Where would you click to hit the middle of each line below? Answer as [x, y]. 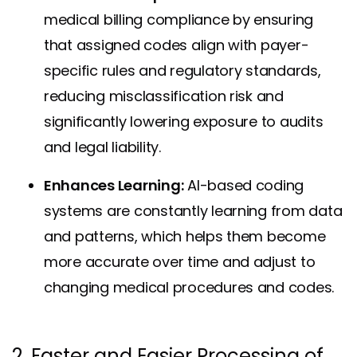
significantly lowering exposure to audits [184, 122]
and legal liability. [102, 147]
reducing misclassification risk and [164, 96]
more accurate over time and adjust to [180, 262]
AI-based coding [244, 186]
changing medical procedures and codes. [189, 288]
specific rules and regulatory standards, [182, 71]
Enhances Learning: [114, 186]
